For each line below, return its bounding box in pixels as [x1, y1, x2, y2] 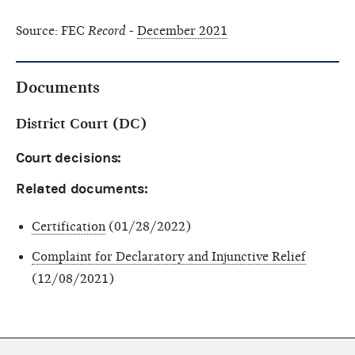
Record [88, 23, 126, 38]
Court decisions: [16, 149, 122, 166]
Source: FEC [16, 23, 88, 38]
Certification [32, 219, 105, 234]
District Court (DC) [16, 115, 147, 132]
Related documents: [16, 180, 148, 197]
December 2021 [137, 23, 227, 38]
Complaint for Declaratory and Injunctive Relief [32, 249, 306, 264]
